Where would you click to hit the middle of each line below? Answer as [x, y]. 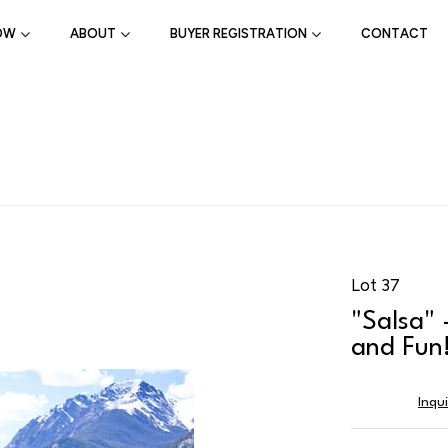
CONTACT [394, 34]
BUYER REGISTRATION [238, 34]
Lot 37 [375, 284]
